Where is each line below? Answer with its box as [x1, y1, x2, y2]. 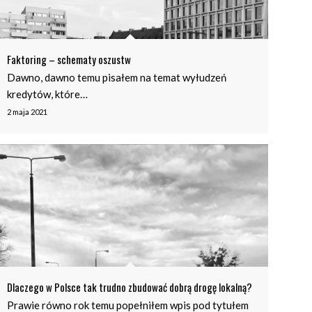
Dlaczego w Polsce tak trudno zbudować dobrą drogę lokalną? [7, 279, 253, 295]
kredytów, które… [7, 87, 88, 100]
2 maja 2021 [7, 107, 48, 116]
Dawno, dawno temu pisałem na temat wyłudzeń [7, 70, 227, 84]
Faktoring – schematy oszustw [7, 51, 132, 67]
